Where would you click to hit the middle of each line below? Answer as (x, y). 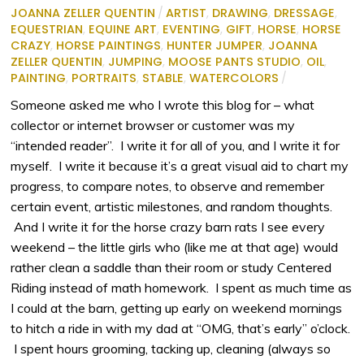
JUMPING (136, 61)
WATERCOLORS (234, 78)
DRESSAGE (305, 13)
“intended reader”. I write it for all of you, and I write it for (175, 145)
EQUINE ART (123, 29)
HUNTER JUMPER (215, 45)
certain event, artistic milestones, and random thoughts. (172, 206)
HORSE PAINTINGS (109, 45)
